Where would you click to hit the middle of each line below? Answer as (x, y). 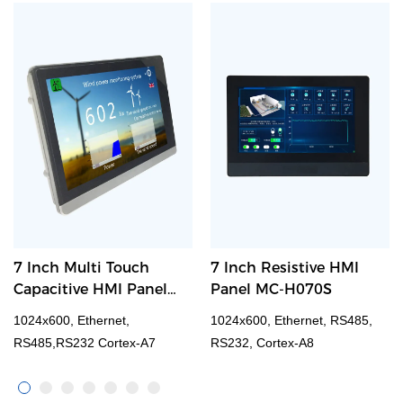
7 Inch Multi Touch (81, 267)
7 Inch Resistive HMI (285, 267)
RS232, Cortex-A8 (262, 342)
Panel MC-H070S (271, 289)
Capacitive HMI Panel (90, 289)
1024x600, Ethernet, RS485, (291, 320)
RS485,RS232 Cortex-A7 (85, 342)
